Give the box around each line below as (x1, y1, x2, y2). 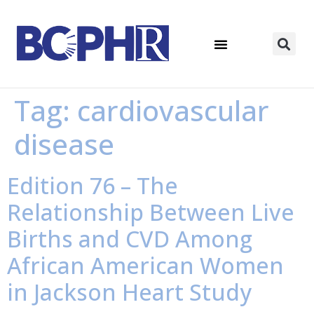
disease (14, 125, 114, 163)
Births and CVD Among (7, 224, 252, 254)
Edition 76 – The (7, 170, 178, 200)
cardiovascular (77, 91, 269, 130)
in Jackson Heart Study (7, 277, 252, 307)
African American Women (7, 250, 284, 280)
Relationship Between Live (7, 197, 294, 227)
